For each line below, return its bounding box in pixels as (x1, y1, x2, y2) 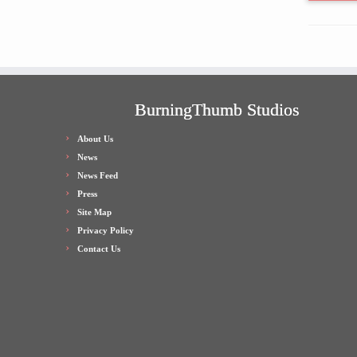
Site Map (77, 207, 112, 217)
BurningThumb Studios (134, 100, 300, 120)
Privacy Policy (77, 226, 134, 235)
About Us (77, 134, 113, 143)
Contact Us (77, 244, 120, 253)
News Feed (77, 171, 118, 180)
